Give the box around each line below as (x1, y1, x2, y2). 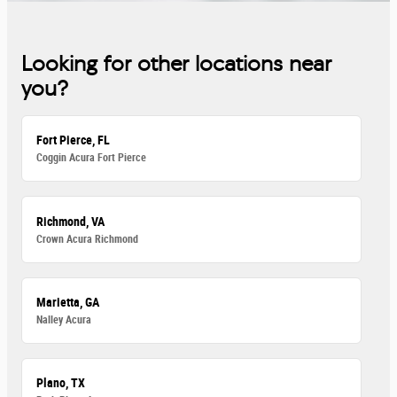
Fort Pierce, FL (36, 133, 111, 148)
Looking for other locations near (21, 51, 331, 76)
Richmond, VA (36, 214, 105, 229)
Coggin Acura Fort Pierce (36, 152, 147, 165)
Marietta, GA (36, 294, 100, 309)
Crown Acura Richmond (36, 232, 139, 245)
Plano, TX (36, 376, 86, 391)
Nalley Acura (36, 313, 92, 326)
